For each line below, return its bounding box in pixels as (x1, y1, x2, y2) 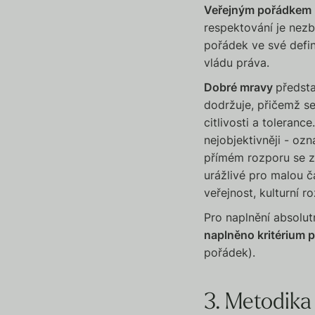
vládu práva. (204, 56, 270, 70)
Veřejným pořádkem (204, 3, 312, 18)
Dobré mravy (204, 80, 276, 95)
